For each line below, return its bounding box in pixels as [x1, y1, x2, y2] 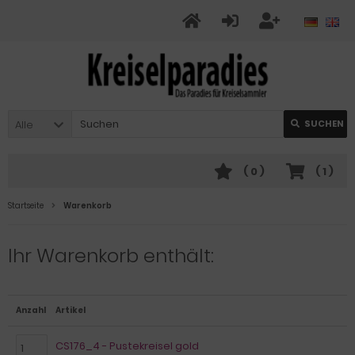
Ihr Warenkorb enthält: [8, 242, 214, 269]
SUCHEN [304, 117, 344, 130]
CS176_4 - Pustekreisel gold [55, 338, 199, 353]
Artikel [55, 304, 86, 316]
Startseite [8, 200, 44, 212]
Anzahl [16, 304, 46, 316]
